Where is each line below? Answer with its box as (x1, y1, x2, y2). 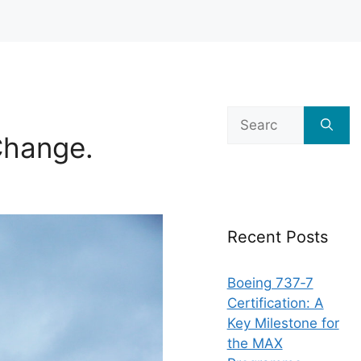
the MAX (226, 335, 283, 351)
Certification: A (226, 295, 324, 311)
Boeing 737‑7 (226, 275, 313, 291)
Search (226, 107, 272, 123)
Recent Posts (226, 227, 328, 247)
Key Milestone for (226, 315, 339, 331)
